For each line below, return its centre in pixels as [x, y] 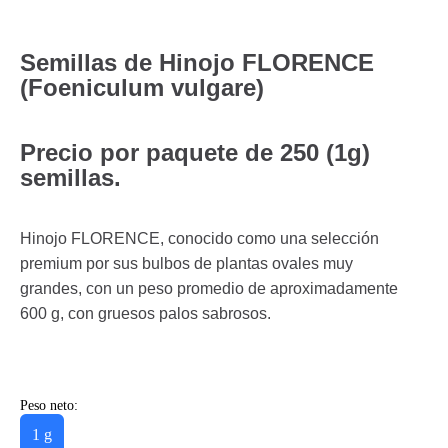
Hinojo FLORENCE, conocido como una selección [199, 238]
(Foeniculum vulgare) [142, 87]
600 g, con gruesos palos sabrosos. [145, 313]
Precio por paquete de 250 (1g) [195, 152]
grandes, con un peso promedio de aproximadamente [209, 288]
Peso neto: [49, 405]
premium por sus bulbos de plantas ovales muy [186, 263]
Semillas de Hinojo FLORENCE [197, 62]
